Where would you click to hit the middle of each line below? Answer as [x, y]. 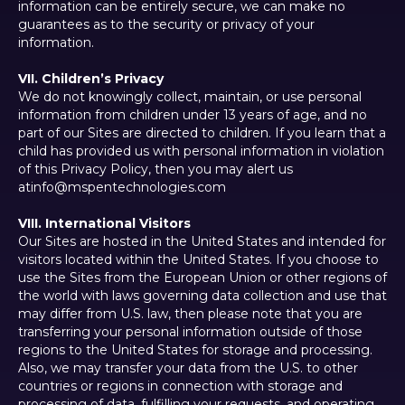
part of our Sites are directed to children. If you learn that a [202, 133]
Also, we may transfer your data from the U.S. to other [188, 368]
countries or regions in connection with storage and [180, 386]
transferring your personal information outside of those [190, 332]
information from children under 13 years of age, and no [193, 115]
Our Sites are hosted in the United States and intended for [202, 242]
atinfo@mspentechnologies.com [122, 188]
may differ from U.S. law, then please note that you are [190, 314]
